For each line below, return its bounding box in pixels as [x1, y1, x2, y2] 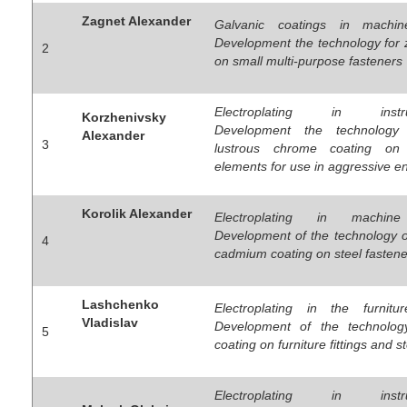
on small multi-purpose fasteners [214, 54, 402, 69]
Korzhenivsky [82, 110, 166, 125]
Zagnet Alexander [82, 14, 191, 29]
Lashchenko [82, 297, 159, 313]
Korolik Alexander [82, 206, 192, 222]
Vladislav [82, 315, 138, 331]
